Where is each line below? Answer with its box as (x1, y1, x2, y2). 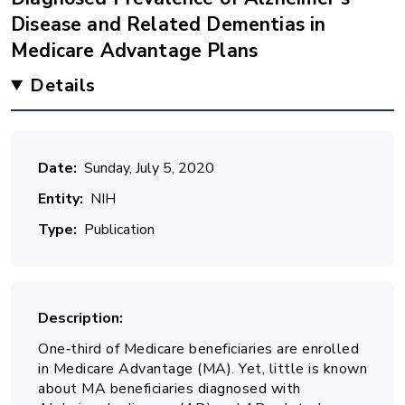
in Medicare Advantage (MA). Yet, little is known (38, 359, 367, 379)
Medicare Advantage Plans (11, 38, 259, 63)
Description (38, 308, 119, 328)
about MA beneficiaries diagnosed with (38, 379, 301, 399)
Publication (84, 220, 155, 240)
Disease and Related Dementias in (11, 12, 326, 37)
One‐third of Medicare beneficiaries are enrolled (38, 339, 359, 359)
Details (30, 73, 96, 98)
